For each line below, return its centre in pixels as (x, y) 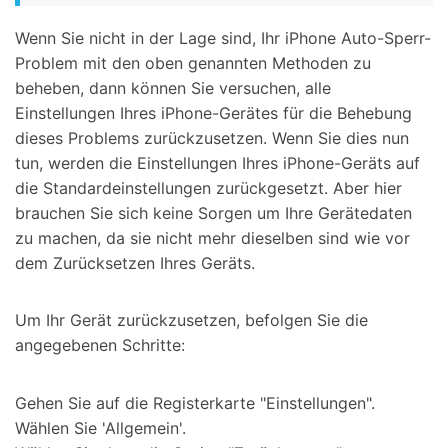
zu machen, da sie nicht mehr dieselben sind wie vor (212, 237)
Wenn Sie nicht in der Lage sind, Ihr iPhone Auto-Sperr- (223, 37)
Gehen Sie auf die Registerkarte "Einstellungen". (195, 403)
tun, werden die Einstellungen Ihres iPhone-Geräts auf (217, 162)
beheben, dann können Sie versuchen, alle (173, 87)
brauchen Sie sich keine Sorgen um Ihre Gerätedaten (213, 212)
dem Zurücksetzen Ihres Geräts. (135, 262)
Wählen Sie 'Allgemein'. (100, 428)
